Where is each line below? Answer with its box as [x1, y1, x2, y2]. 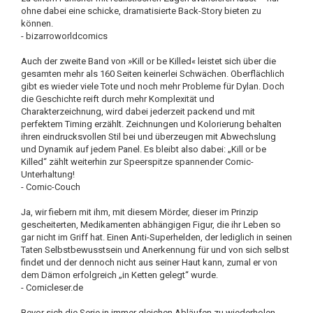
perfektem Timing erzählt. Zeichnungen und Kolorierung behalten [21, 119, 282, 129]
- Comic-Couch [21, 182, 80, 192]
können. [21, 18, 53, 29]
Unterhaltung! [21, 169, 75, 180]
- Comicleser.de [21, 282, 83, 293]
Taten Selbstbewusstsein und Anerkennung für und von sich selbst [21, 245, 289, 255]
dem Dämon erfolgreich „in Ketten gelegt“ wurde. [21, 270, 218, 280]
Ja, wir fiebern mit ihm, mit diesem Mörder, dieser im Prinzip [21, 207, 259, 217]
